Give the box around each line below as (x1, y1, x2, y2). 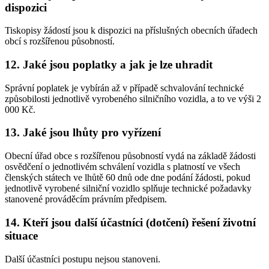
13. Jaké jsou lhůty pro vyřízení (5, 126, 161, 139)
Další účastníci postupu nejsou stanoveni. (5, 253, 160, 264)
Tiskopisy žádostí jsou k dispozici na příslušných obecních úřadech (5, 25, 258, 36)
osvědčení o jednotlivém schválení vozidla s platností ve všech (5, 162, 240, 172)
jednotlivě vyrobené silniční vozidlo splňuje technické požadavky (5, 183, 252, 194)
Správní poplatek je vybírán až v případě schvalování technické (5, 82, 244, 93)
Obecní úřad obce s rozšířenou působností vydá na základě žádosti (5, 151, 256, 162)
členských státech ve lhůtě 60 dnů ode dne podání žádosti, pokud (5, 172, 250, 183)
